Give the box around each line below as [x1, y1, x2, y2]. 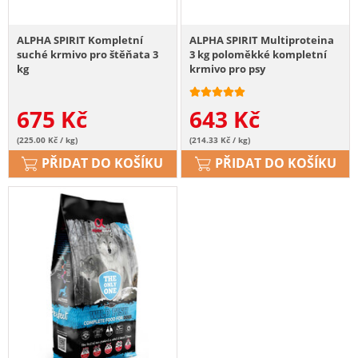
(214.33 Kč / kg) [189, 134, 251, 146]
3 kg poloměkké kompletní [189, 47, 328, 62]
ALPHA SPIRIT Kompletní [17, 33, 143, 48]
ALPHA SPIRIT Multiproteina [189, 33, 335, 48]
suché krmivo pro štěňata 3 [17, 47, 158, 62]
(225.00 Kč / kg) [17, 134, 78, 146]
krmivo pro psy [189, 62, 266, 77]
